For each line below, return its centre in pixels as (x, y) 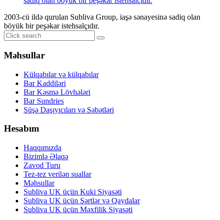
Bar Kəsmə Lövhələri (57, 92)
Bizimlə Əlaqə (46, 157)
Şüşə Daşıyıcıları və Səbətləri (69, 110)
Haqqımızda (42, 148)
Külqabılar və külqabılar (61, 74)
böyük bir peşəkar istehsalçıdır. (52, 26)
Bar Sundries (44, 101)
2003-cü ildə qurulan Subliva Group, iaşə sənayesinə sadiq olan (102, 17)
